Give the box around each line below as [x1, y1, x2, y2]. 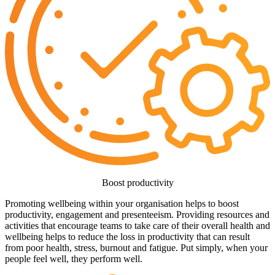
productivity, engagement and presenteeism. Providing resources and [5, 209, 269, 220]
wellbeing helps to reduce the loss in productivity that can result [5, 231, 250, 242]
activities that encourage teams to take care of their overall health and [5, 220, 270, 231]
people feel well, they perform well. [5, 253, 142, 264]
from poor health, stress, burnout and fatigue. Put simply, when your [5, 242, 268, 253]
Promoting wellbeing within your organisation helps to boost [5, 198, 239, 209]
